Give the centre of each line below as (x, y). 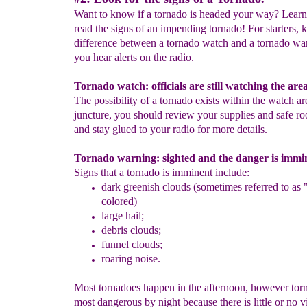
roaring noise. (131, 259)
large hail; (123, 216)
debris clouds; (131, 230)
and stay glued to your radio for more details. (171, 129)
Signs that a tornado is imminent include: (162, 172)
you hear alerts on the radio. (134, 57)
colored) (119, 201)
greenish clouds (156, 187)
